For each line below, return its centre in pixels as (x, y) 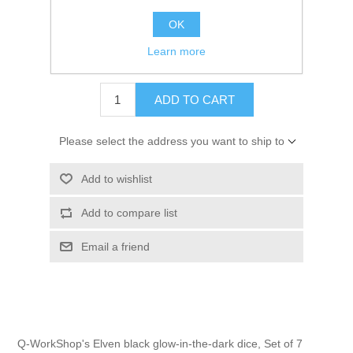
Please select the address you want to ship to (171, 141)
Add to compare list (129, 213)
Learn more (176, 51)
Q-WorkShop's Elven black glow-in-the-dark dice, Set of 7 (160, 344)
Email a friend (115, 247)
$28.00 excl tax (176, 62)
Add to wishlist (116, 179)
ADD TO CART (194, 100)
